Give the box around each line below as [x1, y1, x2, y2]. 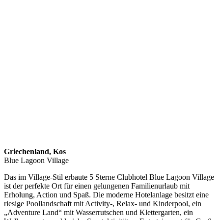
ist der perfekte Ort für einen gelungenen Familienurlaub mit [4, 181, 190, 190]
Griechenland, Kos [4, 147, 66, 156]
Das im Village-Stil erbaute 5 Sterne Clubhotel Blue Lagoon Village [4, 172, 214, 181]
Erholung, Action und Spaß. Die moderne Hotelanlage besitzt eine [4, 190, 209, 199]
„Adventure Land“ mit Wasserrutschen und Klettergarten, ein [4, 208, 193, 217]
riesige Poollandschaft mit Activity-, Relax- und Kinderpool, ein [4, 199, 201, 208]
